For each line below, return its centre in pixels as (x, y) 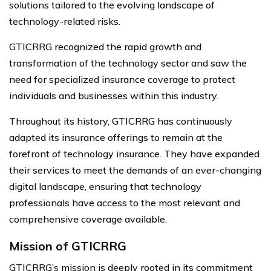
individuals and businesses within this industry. (114, 95)
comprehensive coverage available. (88, 219)
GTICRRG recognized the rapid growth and (105, 46)
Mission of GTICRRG (68, 246)
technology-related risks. (65, 21)
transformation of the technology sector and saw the (128, 63)
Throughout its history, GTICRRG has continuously (121, 121)
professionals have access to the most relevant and (125, 202)
